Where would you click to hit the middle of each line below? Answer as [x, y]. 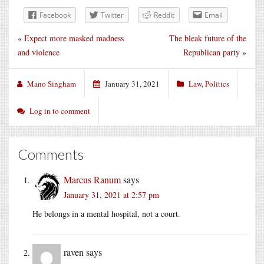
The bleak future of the [208, 38]
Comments [51, 154]
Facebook [55, 15]
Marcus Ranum [92, 179]
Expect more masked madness [74, 38]
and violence [39, 52]
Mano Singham [52, 83]
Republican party [212, 52]
